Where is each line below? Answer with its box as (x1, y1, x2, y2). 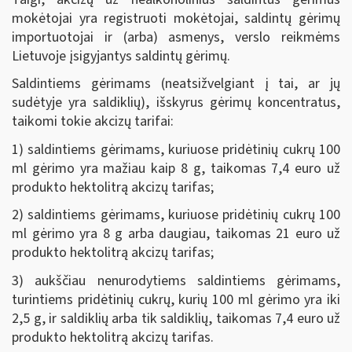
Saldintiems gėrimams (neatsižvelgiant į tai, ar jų (12, 74, 340, 93)
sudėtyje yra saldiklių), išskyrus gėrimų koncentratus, (12, 93, 340, 112)
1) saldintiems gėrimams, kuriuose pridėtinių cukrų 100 (12, 139, 340, 159)
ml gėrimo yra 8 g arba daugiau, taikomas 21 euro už (12, 224, 340, 244)
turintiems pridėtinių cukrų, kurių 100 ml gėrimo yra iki (12, 289, 340, 310)
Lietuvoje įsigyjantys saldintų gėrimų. (12, 46, 230, 66)
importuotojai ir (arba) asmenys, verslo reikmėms (12, 27, 340, 47)
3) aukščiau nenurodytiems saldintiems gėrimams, (12, 270, 340, 291)
